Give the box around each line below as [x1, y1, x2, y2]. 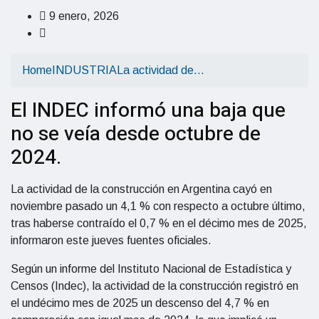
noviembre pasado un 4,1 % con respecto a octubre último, [11, 200, 305, 212]
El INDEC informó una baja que [11, 96, 286, 125]
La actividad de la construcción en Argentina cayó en [11, 183, 272, 195]
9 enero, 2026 [46, 10, 119, 22]
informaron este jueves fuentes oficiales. [11, 234, 211, 246]
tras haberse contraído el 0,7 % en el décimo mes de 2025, [11, 217, 307, 229]
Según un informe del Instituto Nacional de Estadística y [11, 263, 291, 275]
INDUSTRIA [52, 64, 117, 76]
